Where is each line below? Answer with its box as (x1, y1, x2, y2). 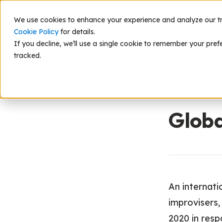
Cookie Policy (14, 27, 58, 36)
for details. (58, 27, 95, 36)
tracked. (14, 51, 41, 60)
